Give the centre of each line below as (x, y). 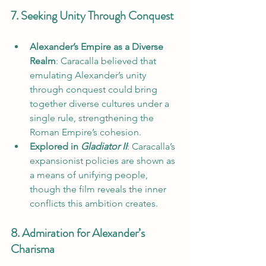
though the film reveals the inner (99, 189)
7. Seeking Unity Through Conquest (92, 15)
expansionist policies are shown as (104, 160)
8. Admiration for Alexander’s (79, 233)
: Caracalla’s (152, 146)
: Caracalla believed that (107, 61)
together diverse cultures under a (101, 103)
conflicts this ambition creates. (94, 203)
